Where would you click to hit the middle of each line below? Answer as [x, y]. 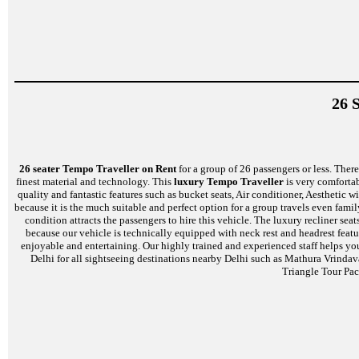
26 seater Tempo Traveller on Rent [97, 168]
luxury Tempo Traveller [229, 181]
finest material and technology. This [95, 181]
